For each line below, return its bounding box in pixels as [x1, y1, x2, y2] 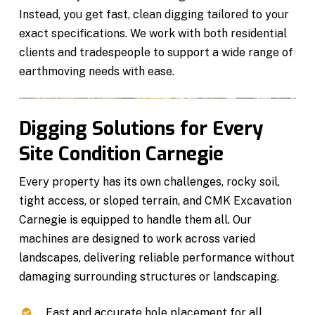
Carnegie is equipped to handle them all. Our [19, 212, 252, 226]
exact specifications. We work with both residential [19, 26, 288, 40]
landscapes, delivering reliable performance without [19, 250, 295, 264]
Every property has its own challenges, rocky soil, [19, 174, 281, 188]
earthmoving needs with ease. [19, 64, 175, 78]
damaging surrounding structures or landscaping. [19, 269, 280, 283]
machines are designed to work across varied [19, 231, 256, 245]
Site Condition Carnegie [19, 141, 224, 167]
